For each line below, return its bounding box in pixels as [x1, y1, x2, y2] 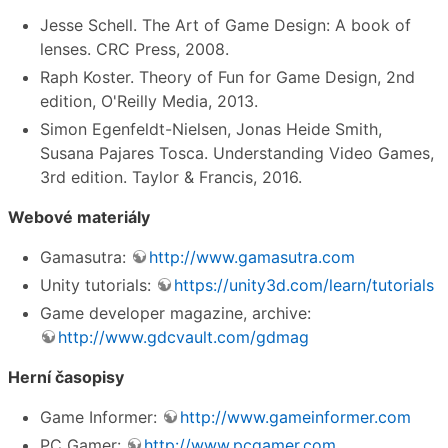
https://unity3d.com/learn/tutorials [174, 275, 434, 296]
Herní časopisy [8, 367, 124, 388]
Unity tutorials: [40, 275, 156, 296]
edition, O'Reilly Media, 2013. [40, 91, 258, 112]
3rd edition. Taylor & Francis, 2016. [40, 167, 302, 188]
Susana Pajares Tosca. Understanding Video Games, [40, 143, 434, 164]
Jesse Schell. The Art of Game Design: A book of [40, 15, 411, 36]
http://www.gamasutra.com [149, 247, 355, 268]
